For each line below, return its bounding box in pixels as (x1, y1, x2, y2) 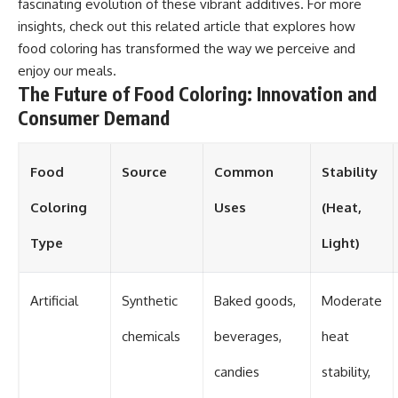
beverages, (214, 327, 282, 345)
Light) (322, 234, 360, 251)
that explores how (241, 18, 355, 36)
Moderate (322, 291, 382, 309)
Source (122, 163, 167, 180)
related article (155, 18, 241, 36)
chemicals (122, 327, 180, 345)
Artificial (30, 291, 78, 309)
